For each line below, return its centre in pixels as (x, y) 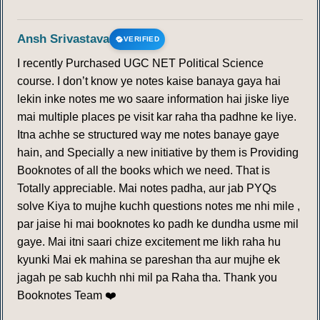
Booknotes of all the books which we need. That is (144, 171)
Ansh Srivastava (63, 39)
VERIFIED (142, 39)
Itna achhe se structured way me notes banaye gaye (148, 135)
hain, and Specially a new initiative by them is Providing (158, 153)
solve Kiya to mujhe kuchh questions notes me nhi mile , (159, 206)
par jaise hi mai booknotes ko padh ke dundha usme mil (158, 224)
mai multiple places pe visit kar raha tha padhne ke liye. (157, 117)
